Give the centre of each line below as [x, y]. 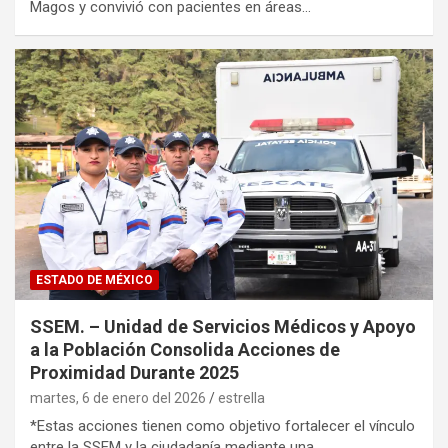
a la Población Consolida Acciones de [185, 349]
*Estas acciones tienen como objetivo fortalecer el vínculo [222, 425]
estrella [241, 397]
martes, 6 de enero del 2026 [118, 397]
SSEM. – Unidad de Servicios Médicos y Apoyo [223, 326]
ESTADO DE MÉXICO [94, 279]
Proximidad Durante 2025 [134, 372]
